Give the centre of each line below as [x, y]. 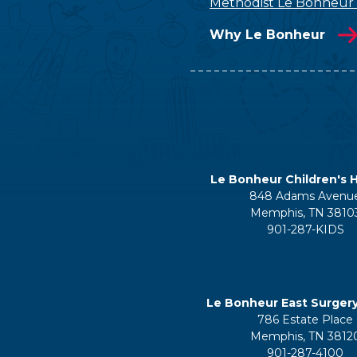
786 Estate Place [306, 320]
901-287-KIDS [305, 229]
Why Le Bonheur [267, 35]
